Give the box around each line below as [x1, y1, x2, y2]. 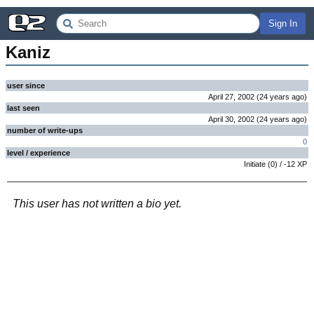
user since [7, 81, 45, 90]
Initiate [244, 160, 266, 168]
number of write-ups [7, 126, 83, 135]
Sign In [268, 18, 297, 29]
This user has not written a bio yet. [13, 198, 182, 210]
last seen [7, 104, 40, 112]
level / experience [7, 149, 70, 157]
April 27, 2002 [208, 93, 254, 101]
